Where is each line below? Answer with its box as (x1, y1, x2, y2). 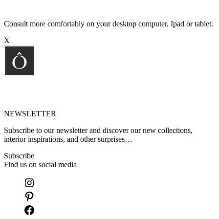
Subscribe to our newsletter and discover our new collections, (4, 126, 193, 135)
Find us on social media (4, 160, 77, 169)
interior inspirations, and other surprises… (4, 135, 132, 144)
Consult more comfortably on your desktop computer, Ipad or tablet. (4, 19, 213, 28)
